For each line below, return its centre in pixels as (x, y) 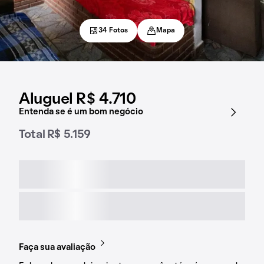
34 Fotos (113, 31)
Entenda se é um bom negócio (81, 112)
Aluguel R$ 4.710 (77, 100)
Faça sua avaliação (57, 247)
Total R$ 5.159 (55, 135)
